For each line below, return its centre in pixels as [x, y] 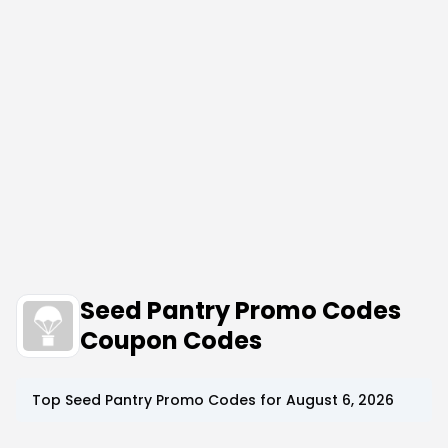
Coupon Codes [171, 340]
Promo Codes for [219, 400]
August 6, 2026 [340, 400]
